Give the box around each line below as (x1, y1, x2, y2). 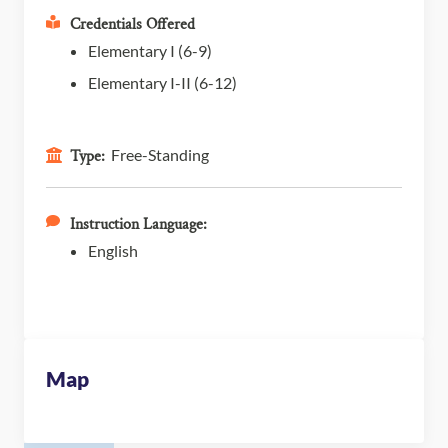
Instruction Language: (70, 213, 207, 235)
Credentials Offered (70, 13, 195, 35)
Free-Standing (111, 144, 209, 164)
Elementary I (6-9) (88, 40, 212, 60)
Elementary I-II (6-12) (88, 72, 237, 92)
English (88, 240, 138, 260)
